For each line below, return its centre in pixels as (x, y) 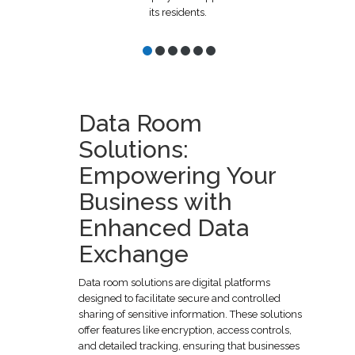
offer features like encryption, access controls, (185, 330)
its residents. (177, 12)
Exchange (134, 254)
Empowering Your (177, 175)
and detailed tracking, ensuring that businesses (189, 345)
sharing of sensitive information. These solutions (190, 314)
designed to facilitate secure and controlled (179, 298)
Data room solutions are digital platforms (174, 282)
